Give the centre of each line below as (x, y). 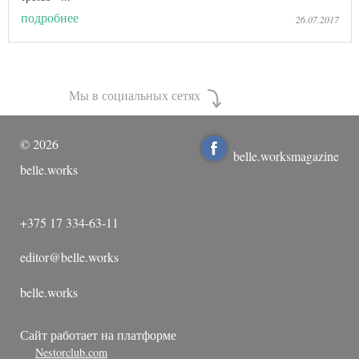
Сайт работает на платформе (98, 334)
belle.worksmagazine (286, 156)
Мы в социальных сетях (136, 95)
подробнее (50, 17)
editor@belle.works (69, 257)
